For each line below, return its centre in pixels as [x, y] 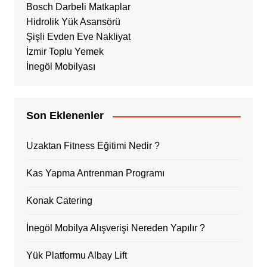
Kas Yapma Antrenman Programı [95, 173]
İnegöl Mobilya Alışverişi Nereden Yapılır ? [115, 228]
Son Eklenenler [65, 116]
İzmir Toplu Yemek [65, 52]
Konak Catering [59, 201]
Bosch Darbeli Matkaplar [78, 7]
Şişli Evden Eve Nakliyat [78, 37]
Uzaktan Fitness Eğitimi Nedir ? [93, 146]
